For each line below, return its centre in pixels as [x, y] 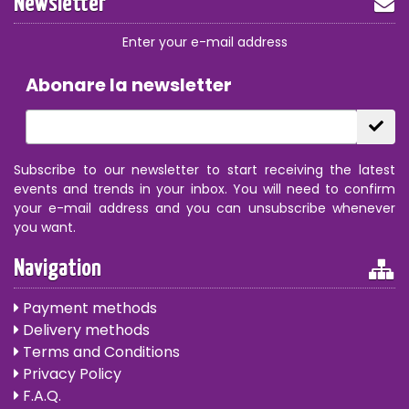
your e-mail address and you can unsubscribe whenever [204, 209]
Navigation [58, 270]
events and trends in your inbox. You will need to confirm [204, 189]
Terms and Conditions [100, 352]
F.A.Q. [40, 396]
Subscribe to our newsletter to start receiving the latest [204, 170]
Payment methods [88, 309]
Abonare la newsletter [128, 85]
